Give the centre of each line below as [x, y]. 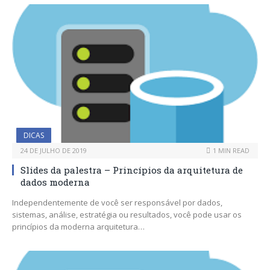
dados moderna [55, 182]
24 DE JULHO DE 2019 [54, 150]
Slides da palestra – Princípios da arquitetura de [132, 170]
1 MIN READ [231, 150]
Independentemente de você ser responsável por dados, [117, 202]
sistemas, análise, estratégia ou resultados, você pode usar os [127, 214]
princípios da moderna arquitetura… [78, 226]
